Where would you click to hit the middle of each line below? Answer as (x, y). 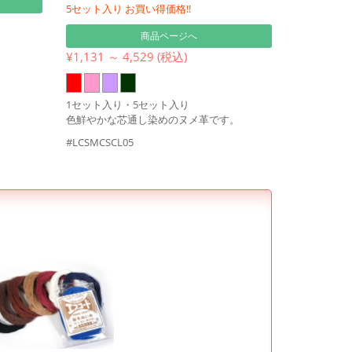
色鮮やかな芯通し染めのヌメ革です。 (152, 119)
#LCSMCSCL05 (99, 142)
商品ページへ (169, 35)
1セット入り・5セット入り (127, 104)
